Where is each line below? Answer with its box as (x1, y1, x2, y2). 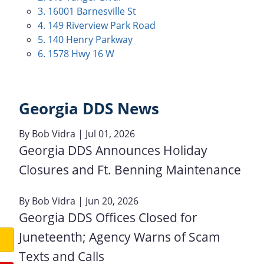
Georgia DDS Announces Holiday (19, 141, 207, 159)
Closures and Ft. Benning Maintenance (19, 161, 241, 178)
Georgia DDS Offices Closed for (19, 209, 197, 226)
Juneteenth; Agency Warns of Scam (19, 228, 220, 245)
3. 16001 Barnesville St (38, 5, 136, 18)
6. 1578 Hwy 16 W (38, 47, 114, 60)
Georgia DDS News (19, 98, 159, 119)
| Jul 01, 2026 (75, 127, 135, 140)
